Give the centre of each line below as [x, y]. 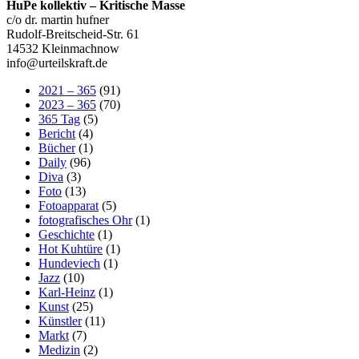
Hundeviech [69, 263]
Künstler [60, 321]
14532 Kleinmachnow [63, 48]
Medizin [59, 349]
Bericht [57, 133]
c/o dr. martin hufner [58, 19]
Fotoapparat [69, 205]
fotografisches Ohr [85, 220]
